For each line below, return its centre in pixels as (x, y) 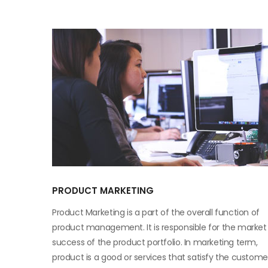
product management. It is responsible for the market (159, 227)
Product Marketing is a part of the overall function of (156, 212)
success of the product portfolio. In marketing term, (155, 242)
